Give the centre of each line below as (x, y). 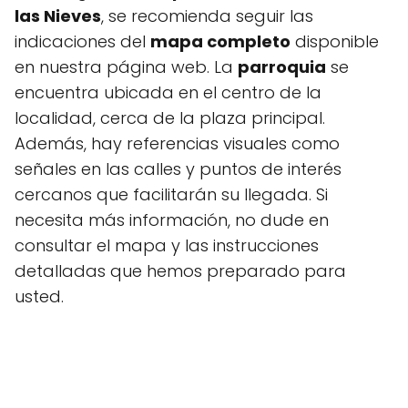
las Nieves (58, 16)
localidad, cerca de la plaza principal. (170, 118)
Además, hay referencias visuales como (177, 143)
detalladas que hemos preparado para (180, 271)
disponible (335, 41)
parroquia (282, 67)
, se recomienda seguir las (207, 16)
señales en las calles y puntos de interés (178, 169)
